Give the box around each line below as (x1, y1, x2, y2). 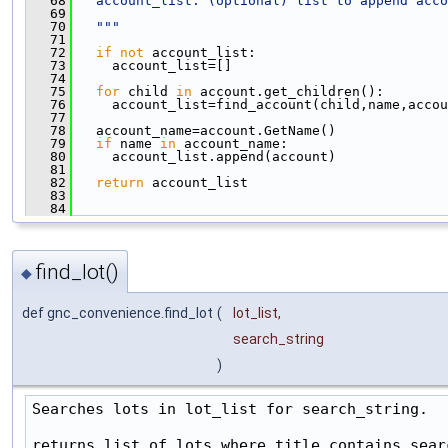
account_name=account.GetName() (72, 122, 336, 138)
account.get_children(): (192, 83, 384, 99)
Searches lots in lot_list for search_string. (32, 400, 428, 418)
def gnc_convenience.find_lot (22, 305, 213, 322)
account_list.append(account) (72, 148, 336, 164)
